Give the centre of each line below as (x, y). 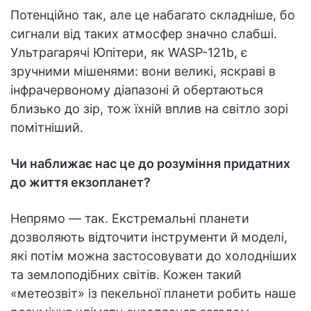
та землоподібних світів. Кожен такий (126, 274)
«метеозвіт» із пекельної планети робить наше (153, 293)
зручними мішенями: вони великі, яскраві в (143, 71)
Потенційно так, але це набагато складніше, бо (153, 15)
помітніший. (47, 127)
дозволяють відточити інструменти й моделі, (149, 237)
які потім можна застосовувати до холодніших (154, 255)
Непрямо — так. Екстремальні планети (130, 218)
